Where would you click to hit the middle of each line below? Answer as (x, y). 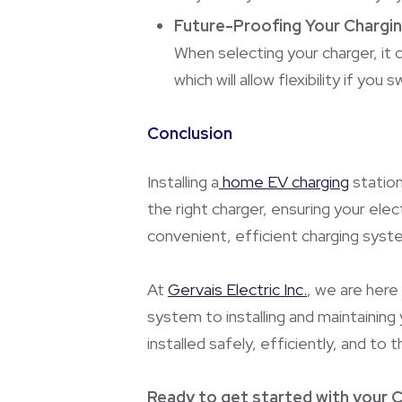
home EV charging (284, 181)
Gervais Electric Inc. (237, 289)
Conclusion (190, 133)
